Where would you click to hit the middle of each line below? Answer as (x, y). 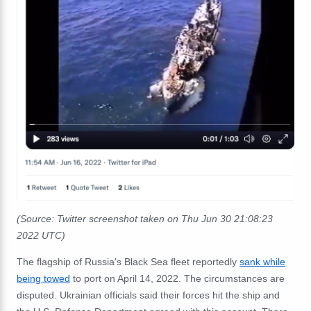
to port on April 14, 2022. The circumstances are (177, 278)
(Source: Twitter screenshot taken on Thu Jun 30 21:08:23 (145, 218)
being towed (43, 278)
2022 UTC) (41, 235)
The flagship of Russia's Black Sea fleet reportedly (128, 261)
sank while (262, 261)
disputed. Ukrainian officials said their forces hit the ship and (148, 295)
